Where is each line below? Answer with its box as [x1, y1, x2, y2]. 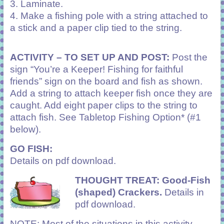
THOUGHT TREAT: [74, 174, 159, 185]
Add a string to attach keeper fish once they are [9, 87, 212, 98]
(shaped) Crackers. [74, 186, 164, 197]
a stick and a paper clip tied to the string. [9, 22, 182, 33]
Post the [169, 51, 207, 62]
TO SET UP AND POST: [64, 51, 169, 62]
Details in [164, 186, 204, 197]
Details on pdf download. [9, 155, 116, 166]
